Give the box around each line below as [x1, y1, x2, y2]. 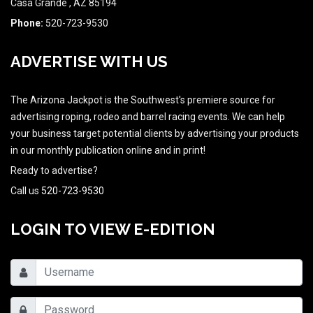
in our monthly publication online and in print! [10, 145, 205, 156]
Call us [10, 185, 41, 197]
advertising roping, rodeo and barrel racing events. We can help [10, 111, 285, 123]
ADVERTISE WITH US [10, 52, 168, 71]
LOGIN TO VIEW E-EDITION [10, 220, 215, 239]
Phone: [10, 17, 43, 29]
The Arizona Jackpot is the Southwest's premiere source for [10, 94, 275, 106]
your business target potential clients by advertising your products [10, 128, 299, 140]
